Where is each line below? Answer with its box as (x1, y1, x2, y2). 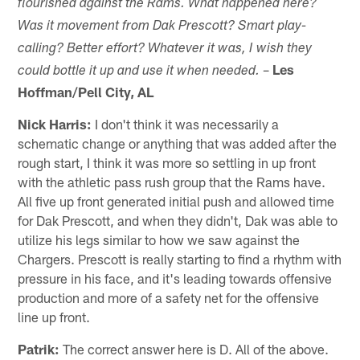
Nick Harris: (18, 115, 92, 132)
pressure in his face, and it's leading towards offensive (18, 269, 333, 286)
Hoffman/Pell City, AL (18, 83, 154, 100)
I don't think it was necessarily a (92, 115, 280, 132)
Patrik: (18, 340, 60, 357)
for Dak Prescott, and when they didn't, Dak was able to (18, 211, 338, 228)
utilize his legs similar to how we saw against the (18, 231, 301, 247)
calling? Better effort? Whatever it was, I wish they (18, 42, 313, 56)
